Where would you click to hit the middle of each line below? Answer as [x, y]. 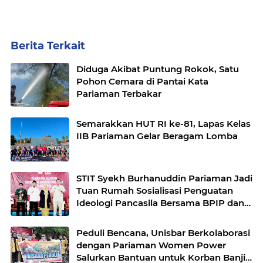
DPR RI [92, 215]
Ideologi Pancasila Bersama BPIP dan [160, 203]
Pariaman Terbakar [119, 94]
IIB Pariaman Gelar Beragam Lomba [157, 136]
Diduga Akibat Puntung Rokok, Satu [158, 69]
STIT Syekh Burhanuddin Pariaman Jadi [164, 178]
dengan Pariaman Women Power [151, 245]
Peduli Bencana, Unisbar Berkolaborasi [163, 233]
